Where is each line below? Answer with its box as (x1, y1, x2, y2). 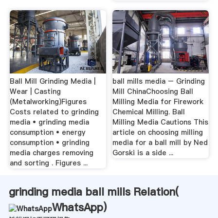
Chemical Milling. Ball (112, 107, 185, 117)
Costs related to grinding (9, 107, 99, 117)
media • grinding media (9, 117, 89, 127)
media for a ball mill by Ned (112, 138, 208, 148)
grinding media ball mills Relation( (8, 184, 179, 200)
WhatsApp (52, 200, 103, 215)
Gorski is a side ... (112, 148, 174, 158)
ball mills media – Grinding (112, 76, 205, 87)
